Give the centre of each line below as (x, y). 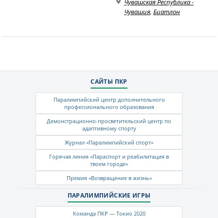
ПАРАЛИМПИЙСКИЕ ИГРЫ (109, 195)
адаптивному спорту (109, 128)
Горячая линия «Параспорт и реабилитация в (109, 156)
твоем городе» (109, 164)
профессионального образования (109, 107)
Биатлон (167, 12)
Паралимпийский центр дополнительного (109, 100)
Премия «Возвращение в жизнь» (109, 178)
